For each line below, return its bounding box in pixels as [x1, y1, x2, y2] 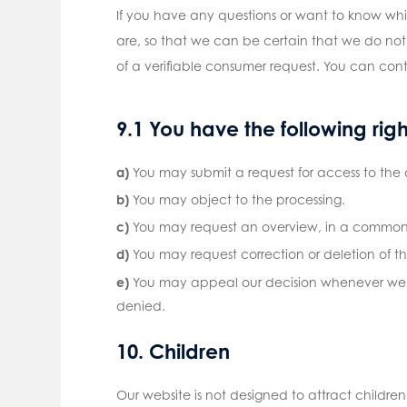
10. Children [115, 338, 230, 363]
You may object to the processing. [132, 192, 345, 208]
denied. [115, 297, 165, 313]
